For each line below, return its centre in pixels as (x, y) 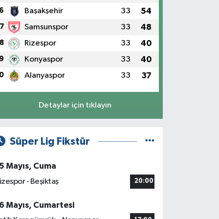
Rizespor (40, 43)
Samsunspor (46, 27)
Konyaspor (44, 59)
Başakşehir (44, 11)
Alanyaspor (44, 76)
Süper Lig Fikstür (50, 141)
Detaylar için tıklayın (75, 105)
